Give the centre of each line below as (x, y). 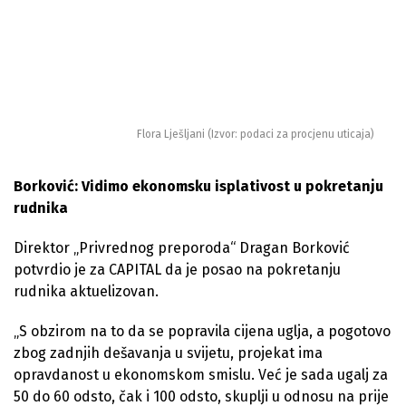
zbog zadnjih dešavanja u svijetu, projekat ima (168, 353)
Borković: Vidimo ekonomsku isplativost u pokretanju (198, 186)
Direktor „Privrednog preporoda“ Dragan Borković (182, 247)
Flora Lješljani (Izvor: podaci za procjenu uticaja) (256, 134)
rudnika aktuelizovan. (86, 291)
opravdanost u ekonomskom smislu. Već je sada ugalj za (201, 374)
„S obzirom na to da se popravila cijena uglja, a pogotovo (202, 331)
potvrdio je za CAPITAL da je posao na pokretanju (177, 269)
